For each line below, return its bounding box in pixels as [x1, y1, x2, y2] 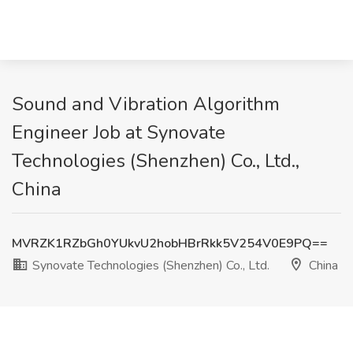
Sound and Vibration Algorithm [12, 91, 280, 117]
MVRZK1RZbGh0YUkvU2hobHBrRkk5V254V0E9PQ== [12, 235, 328, 252]
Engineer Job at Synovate [12, 120, 225, 145]
